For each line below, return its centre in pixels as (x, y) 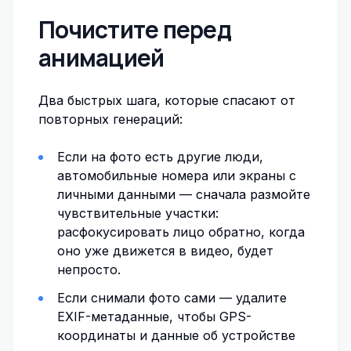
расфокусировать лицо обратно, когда (181, 232)
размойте (280, 194)
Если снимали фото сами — (147, 298)
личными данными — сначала (154, 194)
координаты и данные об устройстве (176, 335)
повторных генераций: (110, 119)
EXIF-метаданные (113, 317)
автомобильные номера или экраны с (177, 175)
